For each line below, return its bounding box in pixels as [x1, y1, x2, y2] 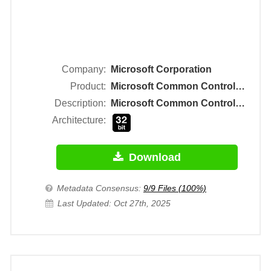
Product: [70, 81, 106, 92]
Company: [62, 64, 106, 75]
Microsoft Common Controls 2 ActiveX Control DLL [235, 98, 245, 109]
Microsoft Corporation [111, 64, 212, 75]
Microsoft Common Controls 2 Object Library [235, 81, 245, 92]
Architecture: [52, 115, 106, 126]
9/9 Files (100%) [143, 183, 206, 194]
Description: [54, 98, 106, 109]
